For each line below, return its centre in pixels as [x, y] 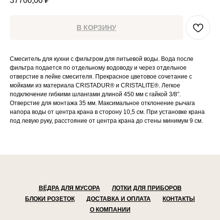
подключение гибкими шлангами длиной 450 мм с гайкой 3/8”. [95, 95]
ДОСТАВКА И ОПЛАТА [119, 199]
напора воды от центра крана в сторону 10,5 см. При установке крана [107, 112]
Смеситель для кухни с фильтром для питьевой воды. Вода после [102, 59]
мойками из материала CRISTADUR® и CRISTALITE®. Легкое [95, 86]
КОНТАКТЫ [179, 199]
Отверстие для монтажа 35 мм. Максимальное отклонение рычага [102, 103]
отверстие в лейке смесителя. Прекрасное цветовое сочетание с [101, 77]
